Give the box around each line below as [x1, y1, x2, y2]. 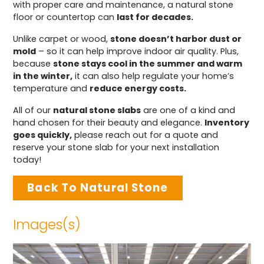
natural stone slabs [53, 104, 141, 117]
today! [13, 154, 44, 166]
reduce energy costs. [90, 82, 187, 95]
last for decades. [117, 11, 194, 24]
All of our [13, 104, 54, 117]
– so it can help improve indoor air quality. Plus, [36, 45, 239, 58]
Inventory [204, 117, 250, 129]
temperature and [13, 82, 90, 95]
